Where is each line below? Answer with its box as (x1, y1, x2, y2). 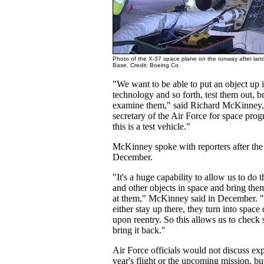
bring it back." (113, 225, 166, 235)
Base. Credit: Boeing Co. (113, 62, 180, 68)
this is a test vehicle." (113, 121, 190, 131)
